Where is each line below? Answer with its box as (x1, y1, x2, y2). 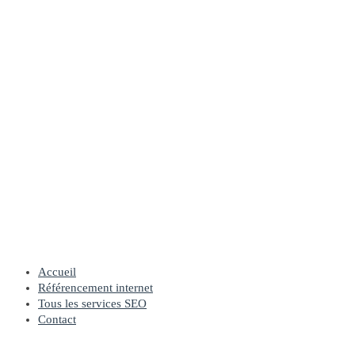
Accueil (38, 265, 76, 278)
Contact (38, 313, 76, 326)
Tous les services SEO (38, 297, 147, 310)
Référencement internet (38, 281, 153, 294)
